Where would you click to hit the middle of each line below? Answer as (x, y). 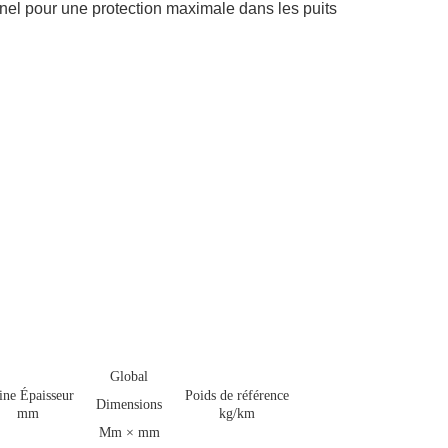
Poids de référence (236, 395)
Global (129, 376)
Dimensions (129, 404)
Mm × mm (129, 432)
